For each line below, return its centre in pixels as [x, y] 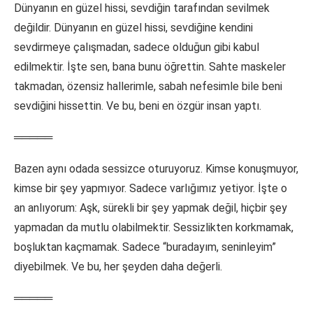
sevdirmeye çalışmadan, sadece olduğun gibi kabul [137, 48]
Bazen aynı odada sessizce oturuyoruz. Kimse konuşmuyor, [156, 169]
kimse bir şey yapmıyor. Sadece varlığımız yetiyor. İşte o [151, 189]
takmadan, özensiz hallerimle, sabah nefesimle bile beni [148, 87]
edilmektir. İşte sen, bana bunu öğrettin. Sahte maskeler [150, 67]
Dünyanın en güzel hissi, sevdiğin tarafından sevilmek [142, 8]
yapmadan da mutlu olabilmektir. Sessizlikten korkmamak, [154, 228]
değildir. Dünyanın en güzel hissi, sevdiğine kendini [133, 28]
